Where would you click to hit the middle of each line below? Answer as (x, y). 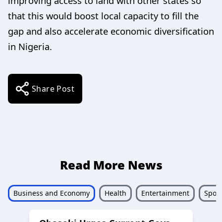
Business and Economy (52, 193)
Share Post (53, 88)
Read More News (111, 165)
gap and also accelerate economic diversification (111, 31)
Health (115, 193)
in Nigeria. (30, 46)
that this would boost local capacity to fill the (103, 15)
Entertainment (165, 193)
